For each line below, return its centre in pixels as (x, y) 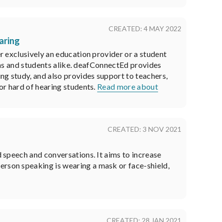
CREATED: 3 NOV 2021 (144, 129)
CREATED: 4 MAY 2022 (145, 28)
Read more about (128, 86)
